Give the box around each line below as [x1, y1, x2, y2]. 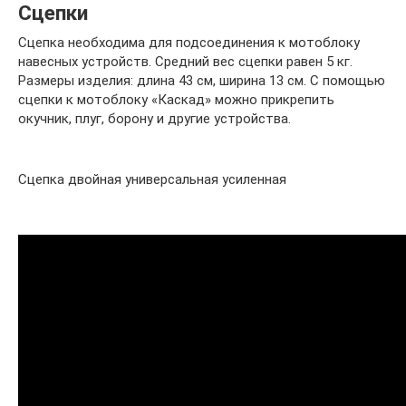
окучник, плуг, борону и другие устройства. [18, 111, 291, 128]
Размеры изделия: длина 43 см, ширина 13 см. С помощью [18, 72, 385, 90]
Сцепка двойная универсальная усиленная [18, 171, 286, 188]
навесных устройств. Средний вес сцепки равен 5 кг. [18, 53, 353, 71]
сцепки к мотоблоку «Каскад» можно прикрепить [18, 92, 334, 109]
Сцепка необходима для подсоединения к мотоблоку [18, 34, 360, 52]
